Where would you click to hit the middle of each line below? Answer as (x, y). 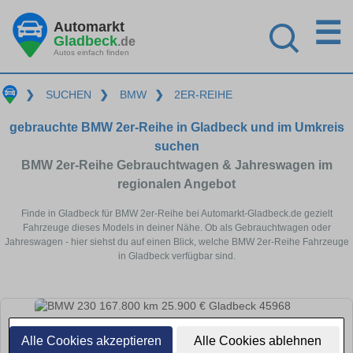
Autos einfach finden (91, 52)
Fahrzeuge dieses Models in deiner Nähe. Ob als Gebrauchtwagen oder (176, 227)
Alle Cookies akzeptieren (91, 341)
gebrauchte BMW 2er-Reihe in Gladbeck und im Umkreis (176, 127)
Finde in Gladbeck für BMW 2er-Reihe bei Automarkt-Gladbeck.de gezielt (176, 213)
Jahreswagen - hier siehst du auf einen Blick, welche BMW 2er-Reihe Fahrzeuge (176, 242)
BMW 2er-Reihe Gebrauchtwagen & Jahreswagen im (176, 165)
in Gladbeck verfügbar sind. (176, 256)
